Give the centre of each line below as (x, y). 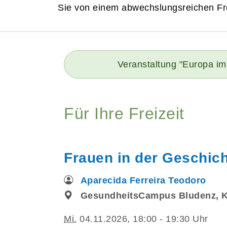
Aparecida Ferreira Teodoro (143, 180)
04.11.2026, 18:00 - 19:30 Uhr (142, 219)
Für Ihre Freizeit (124, 113)
